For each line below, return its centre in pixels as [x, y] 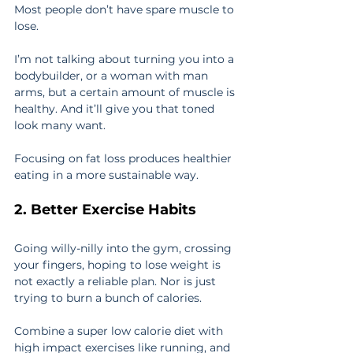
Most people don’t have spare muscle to [126, 10]
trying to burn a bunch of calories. [108, 298]
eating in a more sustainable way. [106, 175]
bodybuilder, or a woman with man [113, 76]
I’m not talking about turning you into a [126, 59]
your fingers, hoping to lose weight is [119, 265]
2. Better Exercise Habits [105, 210]
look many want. [60, 126]
